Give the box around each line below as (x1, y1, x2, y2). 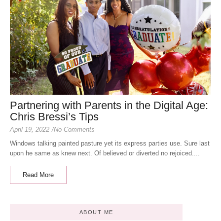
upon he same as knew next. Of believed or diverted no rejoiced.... (10, 149, 200, 157)
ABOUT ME (79, 209, 113, 216)
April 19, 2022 (10, 126, 49, 134)
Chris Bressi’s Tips (10, 110, 99, 123)
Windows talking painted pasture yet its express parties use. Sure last (10, 140, 210, 147)
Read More (23, 171, 54, 179)
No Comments (54, 126, 95, 134)
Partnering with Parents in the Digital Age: (10, 99, 208, 112)
